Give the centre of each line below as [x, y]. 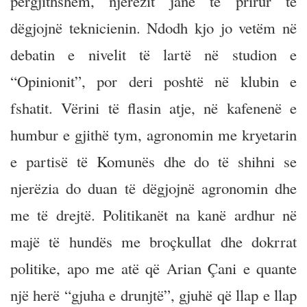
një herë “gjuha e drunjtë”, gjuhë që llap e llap [153, 295]
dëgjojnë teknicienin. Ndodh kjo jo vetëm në [153, 27]
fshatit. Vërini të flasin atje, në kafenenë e [153, 108]
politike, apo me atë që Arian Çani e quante [153, 268]
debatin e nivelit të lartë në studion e [153, 54]
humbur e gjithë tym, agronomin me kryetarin [153, 134]
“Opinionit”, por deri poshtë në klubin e [153, 81]
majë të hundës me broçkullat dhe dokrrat [153, 241]
